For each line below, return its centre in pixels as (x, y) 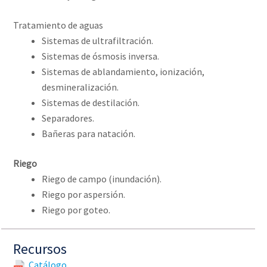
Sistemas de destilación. (91, 103)
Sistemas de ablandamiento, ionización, (123, 72)
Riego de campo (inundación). (102, 179)
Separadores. (68, 118)
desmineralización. (80, 87)
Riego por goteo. (76, 210)
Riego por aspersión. (83, 195)
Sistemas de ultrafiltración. (97, 41)
